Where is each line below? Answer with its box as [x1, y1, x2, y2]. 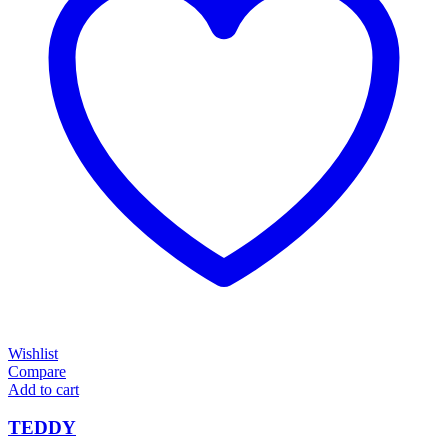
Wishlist [8, 344, 58, 362]
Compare [8, 362, 66, 380]
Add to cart [8, 380, 79, 398]
